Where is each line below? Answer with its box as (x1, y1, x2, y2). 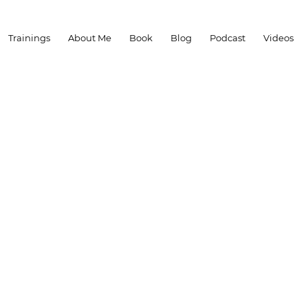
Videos (263, 32, 294, 43)
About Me (68, 32, 111, 43)
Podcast (210, 32, 245, 43)
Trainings (8, 32, 50, 43)
